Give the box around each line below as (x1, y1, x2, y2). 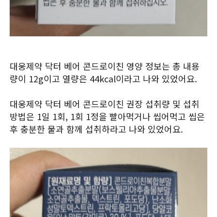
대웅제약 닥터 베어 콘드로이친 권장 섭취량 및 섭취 (10, 97, 200, 110)
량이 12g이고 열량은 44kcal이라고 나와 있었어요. (10, 72, 197, 85)
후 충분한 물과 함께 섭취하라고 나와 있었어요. (10, 123, 183, 135)
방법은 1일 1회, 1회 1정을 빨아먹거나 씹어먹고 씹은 (10, 110, 205, 123)
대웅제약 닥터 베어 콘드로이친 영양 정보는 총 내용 (10, 60, 200, 72)
